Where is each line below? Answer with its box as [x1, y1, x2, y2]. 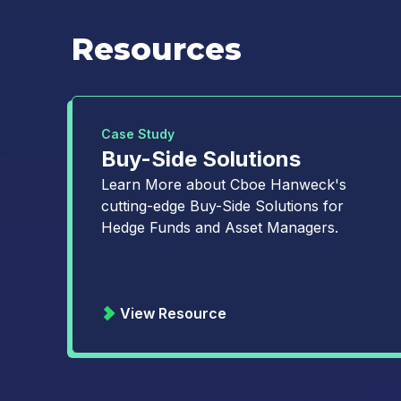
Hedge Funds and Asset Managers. [101, 218, 338, 236]
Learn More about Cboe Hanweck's [101, 175, 346, 193]
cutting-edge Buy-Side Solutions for [101, 197, 344, 215]
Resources [72, 30, 242, 68]
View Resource [120, 304, 226, 322]
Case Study [101, 126, 175, 141]
